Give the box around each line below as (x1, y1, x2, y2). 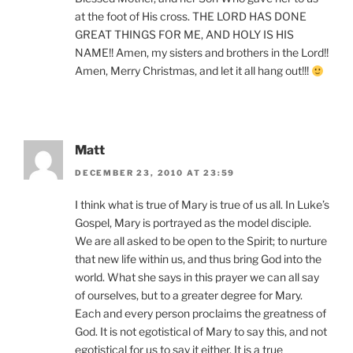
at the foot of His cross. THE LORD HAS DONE (75, 9, 307, 24)
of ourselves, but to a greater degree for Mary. (75, 288, 303, 302)
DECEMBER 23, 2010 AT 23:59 (75, 167, 236, 177)
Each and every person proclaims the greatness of (75, 306, 326, 320)
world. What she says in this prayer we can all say (75, 269, 319, 284)
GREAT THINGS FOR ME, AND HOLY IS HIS (75, 28, 294, 42)
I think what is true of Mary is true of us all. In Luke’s (75, 197, 329, 211)
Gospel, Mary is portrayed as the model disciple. (75, 215, 311, 229)
